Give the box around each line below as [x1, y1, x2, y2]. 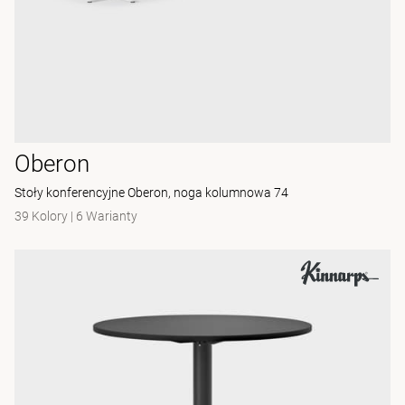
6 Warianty [76, 209, 137, 223]
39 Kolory [14, 209, 71, 223]
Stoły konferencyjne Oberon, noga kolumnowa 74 [14, 185, 288, 200]
